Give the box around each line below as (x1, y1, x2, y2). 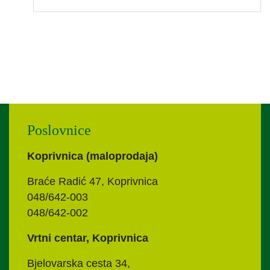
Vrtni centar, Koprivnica (27, 231, 148, 244)
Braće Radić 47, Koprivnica (27, 175, 158, 187)
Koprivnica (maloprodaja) (27, 149, 158, 162)
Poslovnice (27, 122, 91, 138)
